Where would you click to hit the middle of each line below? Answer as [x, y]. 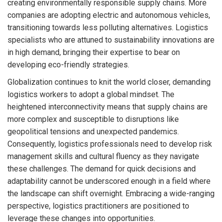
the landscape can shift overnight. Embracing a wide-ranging [111, 193]
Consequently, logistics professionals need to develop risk [110, 144]
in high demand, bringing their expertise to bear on [94, 52]
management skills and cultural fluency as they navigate [103, 156]
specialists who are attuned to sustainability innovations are [111, 40]
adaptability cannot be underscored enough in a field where [109, 181]
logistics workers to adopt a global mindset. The [91, 94]
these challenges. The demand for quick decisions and [102, 168]
